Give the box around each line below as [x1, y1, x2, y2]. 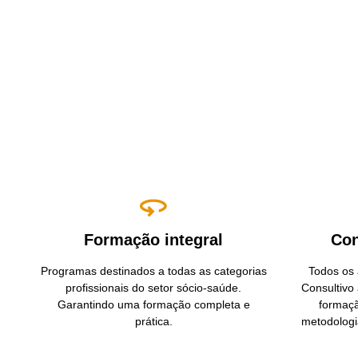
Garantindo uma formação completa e [57, 297, 250, 311]
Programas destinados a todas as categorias [40, 264, 267, 277]
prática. [134, 314, 173, 328]
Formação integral [84, 230, 223, 249]
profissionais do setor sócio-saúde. [66, 280, 241, 294]
